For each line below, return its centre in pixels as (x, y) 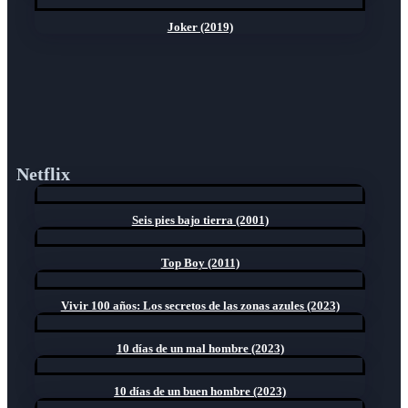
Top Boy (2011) (200, 263)
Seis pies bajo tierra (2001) (200, 220)
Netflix (43, 174)
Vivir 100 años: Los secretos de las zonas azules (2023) (200, 306)
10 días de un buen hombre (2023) (200, 392)
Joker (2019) (200, 27)
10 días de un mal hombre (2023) (200, 349)
